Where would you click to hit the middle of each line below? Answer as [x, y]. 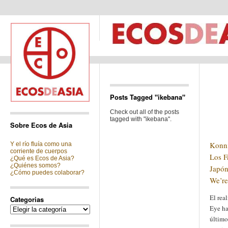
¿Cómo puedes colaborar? [47, 173]
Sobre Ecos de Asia [41, 125]
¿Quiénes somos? [35, 165]
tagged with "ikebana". [141, 119]
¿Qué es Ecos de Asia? [42, 158]
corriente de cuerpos [39, 151]
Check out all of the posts [145, 112]
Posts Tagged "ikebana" [148, 97]
